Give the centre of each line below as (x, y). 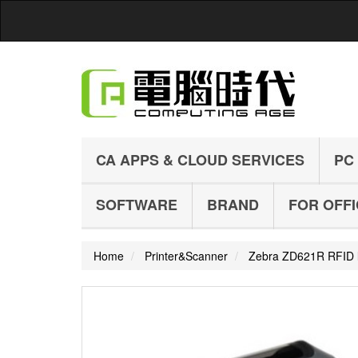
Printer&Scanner (186, 256)
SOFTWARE (137, 205)
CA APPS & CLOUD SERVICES (200, 160)
